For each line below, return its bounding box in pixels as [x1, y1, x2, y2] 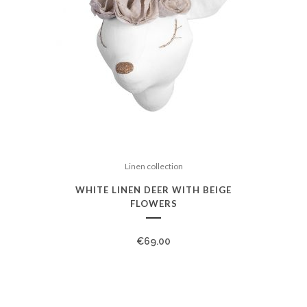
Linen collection [124, 161, 183, 171]
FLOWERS [130, 198, 177, 209]
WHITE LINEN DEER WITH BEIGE [75, 184, 232, 195]
